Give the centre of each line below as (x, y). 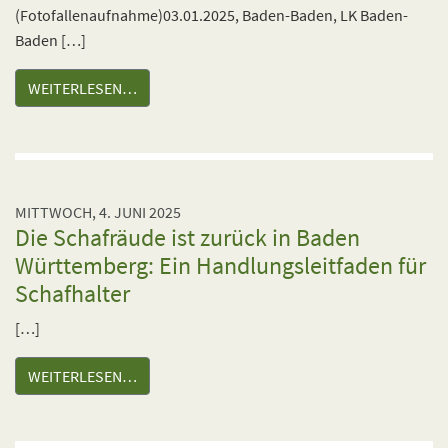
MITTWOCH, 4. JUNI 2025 (98, 212)
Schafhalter (72, 293)
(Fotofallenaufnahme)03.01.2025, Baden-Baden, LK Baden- (211, 15)
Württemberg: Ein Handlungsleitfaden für (220, 265)
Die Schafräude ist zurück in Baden (187, 237)
